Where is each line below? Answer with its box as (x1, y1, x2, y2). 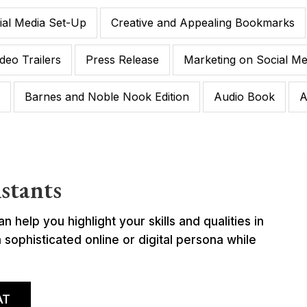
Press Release (85, 53, 159, 67)
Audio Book (214, 90, 275, 104)
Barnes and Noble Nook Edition (25, 90, 189, 104)
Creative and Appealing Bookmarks (111, 16, 295, 30)
